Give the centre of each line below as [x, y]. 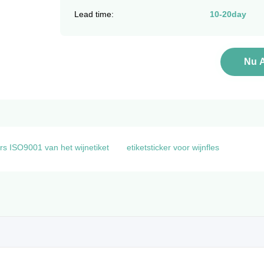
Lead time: [94, 14]
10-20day [228, 14]
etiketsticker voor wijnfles [173, 147]
